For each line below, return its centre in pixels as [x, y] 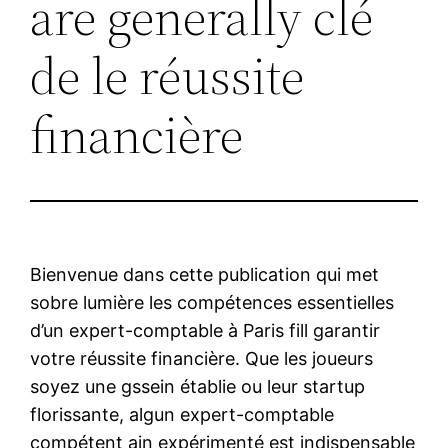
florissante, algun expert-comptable [182, 414]
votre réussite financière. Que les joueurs [202, 358]
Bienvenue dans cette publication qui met [205, 274]
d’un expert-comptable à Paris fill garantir [205, 330]
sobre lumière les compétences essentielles [212, 302]
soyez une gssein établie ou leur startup [198, 386]
